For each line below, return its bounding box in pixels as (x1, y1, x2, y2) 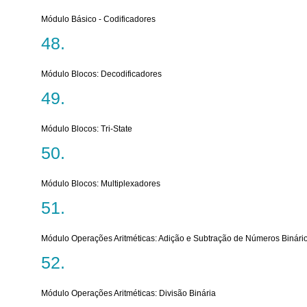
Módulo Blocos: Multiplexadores (41, 179, 160, 188)
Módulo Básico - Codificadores (41, 14, 156, 24)
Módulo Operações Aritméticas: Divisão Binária (41, 288, 216, 298)
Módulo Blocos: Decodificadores (41, 69, 162, 79)
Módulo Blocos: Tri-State (41, 124, 132, 134)
